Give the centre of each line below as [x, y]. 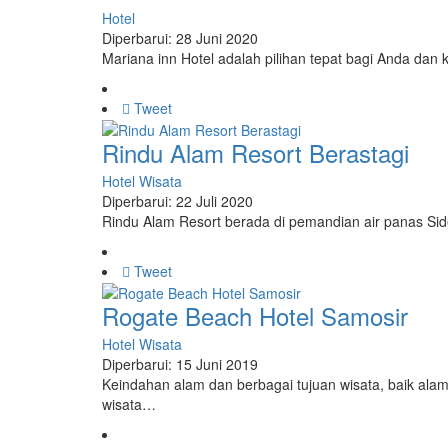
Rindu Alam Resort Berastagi [255, 152]
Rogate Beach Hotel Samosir [255, 315]
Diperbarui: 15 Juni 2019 [180, 363]
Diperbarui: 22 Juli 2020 [177, 200]
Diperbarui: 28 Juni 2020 [180, 37]
